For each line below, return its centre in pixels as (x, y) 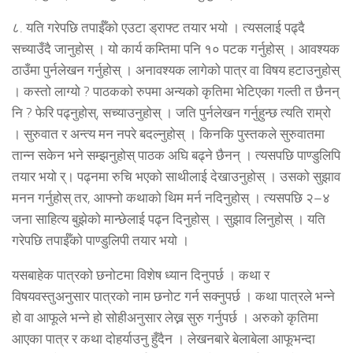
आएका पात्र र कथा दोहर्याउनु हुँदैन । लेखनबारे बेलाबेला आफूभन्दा (163, 338)
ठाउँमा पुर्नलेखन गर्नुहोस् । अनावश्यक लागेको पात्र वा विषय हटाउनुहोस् (176, 70)
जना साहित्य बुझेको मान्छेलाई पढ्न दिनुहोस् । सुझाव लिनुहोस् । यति (169, 219)
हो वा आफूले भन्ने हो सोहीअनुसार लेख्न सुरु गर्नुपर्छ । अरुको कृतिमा (165, 317)
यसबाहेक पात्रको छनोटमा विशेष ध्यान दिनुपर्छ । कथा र (141, 275)
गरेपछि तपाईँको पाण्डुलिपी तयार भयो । (100, 240)
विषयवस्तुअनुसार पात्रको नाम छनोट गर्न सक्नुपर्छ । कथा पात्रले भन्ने (173, 296)
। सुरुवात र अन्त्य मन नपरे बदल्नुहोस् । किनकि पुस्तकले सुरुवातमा (168, 134)
